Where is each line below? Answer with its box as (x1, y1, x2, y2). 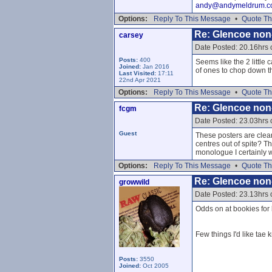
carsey (119, 31, 143, 39)
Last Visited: (119, 70, 158, 76)
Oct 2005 (141, 262, 169, 269)
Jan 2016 (141, 63, 169, 70)
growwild (119, 178, 149, 186)
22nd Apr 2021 (119, 76, 161, 83)
